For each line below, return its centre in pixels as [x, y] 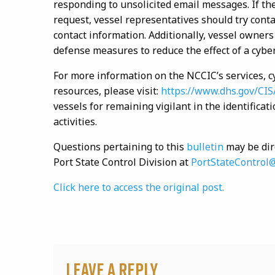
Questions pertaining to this [120, 147]
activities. [76, 122]
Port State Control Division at [122, 162]
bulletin [206, 147]
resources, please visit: [107, 91]
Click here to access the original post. [139, 187]
